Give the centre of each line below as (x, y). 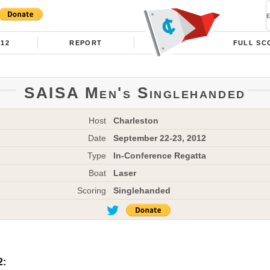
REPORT (86, 43)
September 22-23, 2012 (159, 138)
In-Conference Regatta (159, 155)
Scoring (92, 190)
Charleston (136, 120)
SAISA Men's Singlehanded (135, 93)
